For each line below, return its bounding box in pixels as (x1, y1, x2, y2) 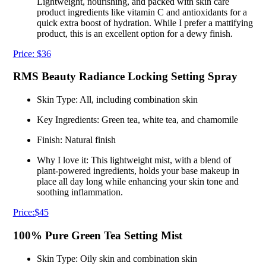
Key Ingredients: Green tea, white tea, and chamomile (36, 115, 238, 125)
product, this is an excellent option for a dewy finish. (36, 28, 235, 39)
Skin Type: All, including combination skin (36, 94, 198, 105)
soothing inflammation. (36, 187, 123, 198)
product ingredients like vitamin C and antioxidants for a (36, 7, 247, 17)
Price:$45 (12, 207, 49, 218)
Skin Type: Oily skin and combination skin (36, 253, 197, 264)
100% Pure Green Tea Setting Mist (12, 229, 182, 242)
